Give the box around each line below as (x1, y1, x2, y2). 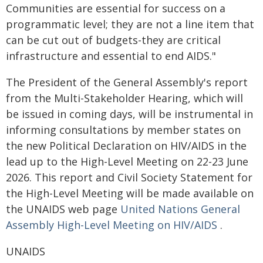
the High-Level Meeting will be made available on (6, 186, 254, 200)
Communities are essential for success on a (6, 1, 225, 15)
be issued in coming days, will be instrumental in (6, 107, 253, 121)
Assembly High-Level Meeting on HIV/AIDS (6, 218, 217, 232)
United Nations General (120, 202, 240, 216)
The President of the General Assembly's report (6, 75, 248, 89)
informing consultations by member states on (6, 123, 241, 137)
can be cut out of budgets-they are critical (6, 33, 221, 47)
